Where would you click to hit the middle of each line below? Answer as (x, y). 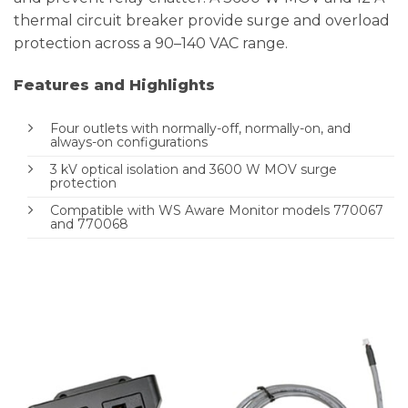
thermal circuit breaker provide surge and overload (202, 21)
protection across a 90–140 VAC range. (151, 44)
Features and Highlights (114, 85)
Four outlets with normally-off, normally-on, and (200, 128)
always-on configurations (129, 142)
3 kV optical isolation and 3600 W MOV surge (194, 169)
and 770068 (89, 224)
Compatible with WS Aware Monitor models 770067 (217, 210)
